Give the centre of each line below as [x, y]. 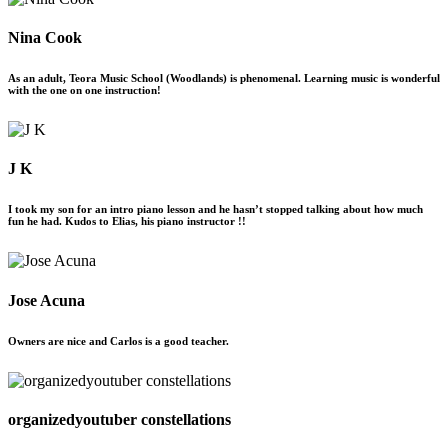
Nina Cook [45, 38]
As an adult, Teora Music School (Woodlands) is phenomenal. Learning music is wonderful [224, 78]
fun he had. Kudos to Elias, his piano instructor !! [127, 221]
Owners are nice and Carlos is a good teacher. [118, 340]
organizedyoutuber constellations [119, 419]
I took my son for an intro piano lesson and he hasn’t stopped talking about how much [215, 209]
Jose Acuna [46, 300]
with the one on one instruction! [84, 90]
